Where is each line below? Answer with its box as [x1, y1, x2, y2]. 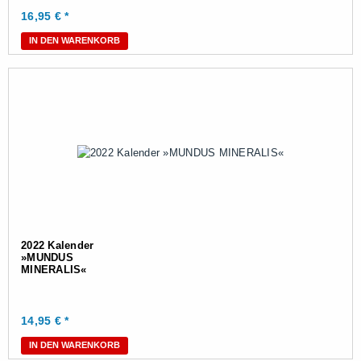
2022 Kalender [21, 239, 94, 251]
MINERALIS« [21, 263, 87, 276]
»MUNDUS [21, 251, 73, 263]
